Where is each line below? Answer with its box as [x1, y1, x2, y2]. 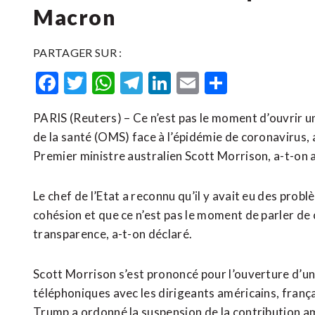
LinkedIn [171, 69, 256, 96]
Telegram [143, 69, 235, 96]
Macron [33, 4, 117, 30]
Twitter [86, 69, 162, 96]
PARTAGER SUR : [33, 46, 122, 59]
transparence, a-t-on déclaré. [33, 226, 193, 241]
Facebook [58, 69, 153, 96]
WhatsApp [115, 69, 221, 96]
